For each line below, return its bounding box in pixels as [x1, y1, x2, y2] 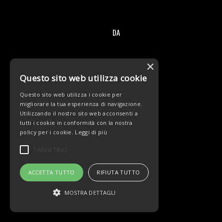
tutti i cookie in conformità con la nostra [20, 119, 133, 126]
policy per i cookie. [20, 128, 75, 136]
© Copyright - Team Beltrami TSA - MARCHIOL [16, 106, 132, 113]
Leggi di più [75, 128, 107, 136]
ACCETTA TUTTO [28, 168, 75, 176]
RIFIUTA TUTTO [97, 168, 140, 176]
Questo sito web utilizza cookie [20, 72, 147, 84]
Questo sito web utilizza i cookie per [20, 91, 122, 98]
